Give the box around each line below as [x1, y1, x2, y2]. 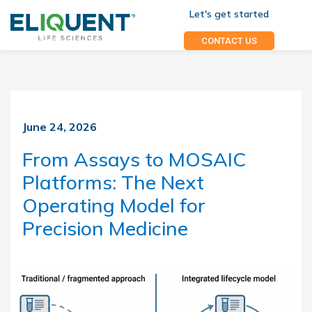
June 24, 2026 [22, 120, 97, 134]
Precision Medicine [22, 216, 188, 240]
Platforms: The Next [22, 170, 204, 194]
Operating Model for [22, 193, 205, 217]
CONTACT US [201, 36, 257, 46]
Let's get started [189, 8, 269, 20]
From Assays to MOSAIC [22, 147, 246, 171]
